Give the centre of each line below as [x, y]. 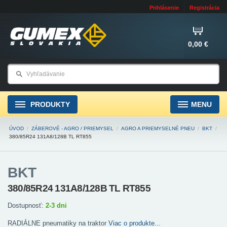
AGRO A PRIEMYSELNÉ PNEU [158, 128]
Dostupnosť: [27, 205]
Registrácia [204, 8]
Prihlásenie [164, 8]
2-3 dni [56, 205]
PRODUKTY [49, 104]
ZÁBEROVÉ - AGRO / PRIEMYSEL [72, 128]
